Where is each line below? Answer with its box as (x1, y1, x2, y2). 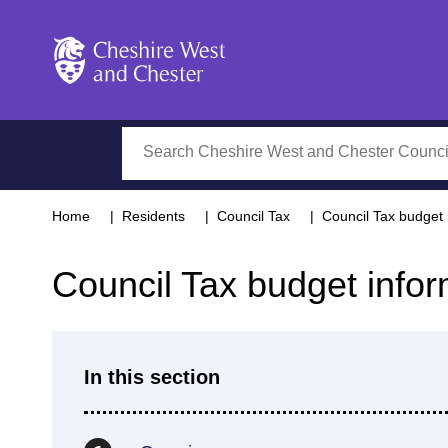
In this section (84, 366, 220, 388)
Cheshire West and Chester (51, 86, 247, 103)
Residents (122, 208, 185, 224)
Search (122, 130, 173, 147)
